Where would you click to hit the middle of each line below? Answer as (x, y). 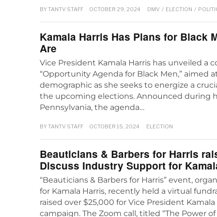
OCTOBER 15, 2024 (114, 126)
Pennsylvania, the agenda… (92, 108)
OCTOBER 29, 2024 (115, 9)
